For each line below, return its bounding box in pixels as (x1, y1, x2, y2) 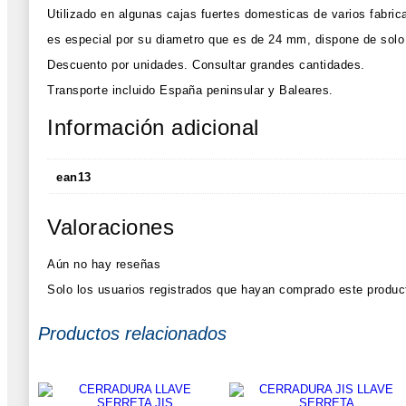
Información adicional (47, 114, 259, 140)
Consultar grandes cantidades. (188, 57, 365, 72)
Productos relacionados (38, 324, 227, 344)
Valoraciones (47, 214, 174, 239)
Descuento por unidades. (47, 57, 188, 72)
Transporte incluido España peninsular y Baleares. (47, 82, 333, 97)
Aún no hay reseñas (47, 257, 160, 272)
